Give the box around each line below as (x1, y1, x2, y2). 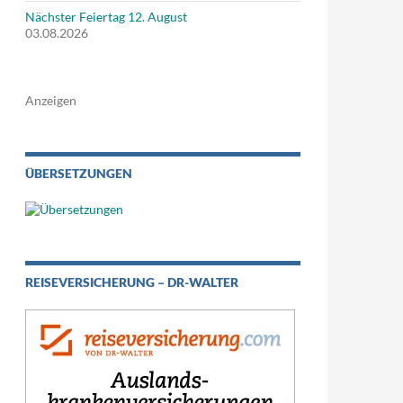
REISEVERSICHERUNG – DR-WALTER (25, 274, 238, 291)
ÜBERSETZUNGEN (25, 166, 132, 181)
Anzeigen (25, 93, 76, 108)
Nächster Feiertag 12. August (25, 9, 187, 24)
